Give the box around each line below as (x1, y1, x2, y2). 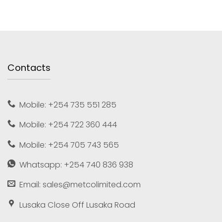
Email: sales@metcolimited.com (19, 179, 141, 191)
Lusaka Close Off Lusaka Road (19, 199, 136, 211)
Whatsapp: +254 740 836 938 (19, 159, 134, 170)
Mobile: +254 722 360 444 (19, 119, 117, 131)
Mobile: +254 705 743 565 (19, 139, 119, 151)
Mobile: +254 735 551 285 (19, 99, 117, 111)
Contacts (7, 61, 51, 74)
